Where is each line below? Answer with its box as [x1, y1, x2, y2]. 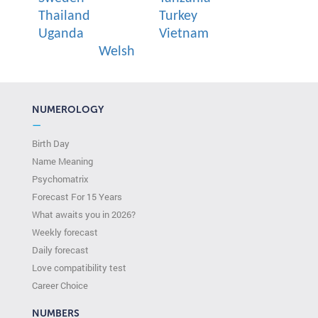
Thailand [38, 9, 90, 23]
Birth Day [32, 136, 70, 150]
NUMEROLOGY [32, 103, 104, 116]
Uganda [38, 26, 84, 41]
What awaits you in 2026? [32, 207, 136, 221]
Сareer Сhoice [32, 278, 88, 292]
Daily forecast [32, 243, 89, 256]
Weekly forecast [32, 225, 98, 238]
